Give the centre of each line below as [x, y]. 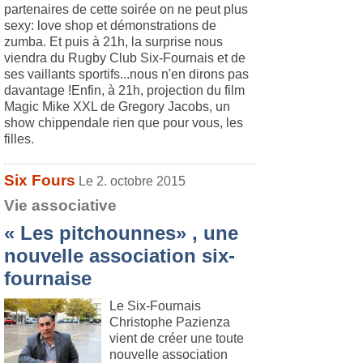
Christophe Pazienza [170, 322]
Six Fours [40, 180]
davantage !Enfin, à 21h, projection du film [124, 90]
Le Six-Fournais [155, 306]
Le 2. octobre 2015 [132, 181]
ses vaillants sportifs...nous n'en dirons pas [126, 74]
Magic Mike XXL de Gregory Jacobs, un [117, 107]
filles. [19, 139]
